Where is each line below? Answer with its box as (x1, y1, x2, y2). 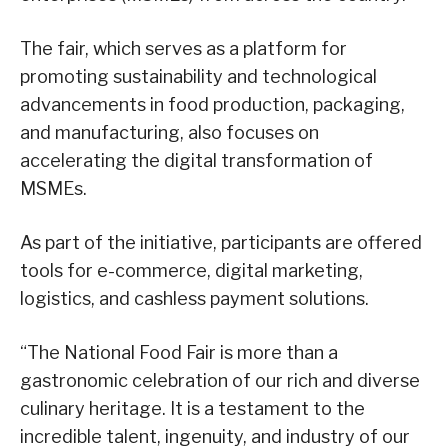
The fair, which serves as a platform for (20, 38, 347, 60)
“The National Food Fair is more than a (20, 342, 338, 364)
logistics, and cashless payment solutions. (20, 288, 369, 310)
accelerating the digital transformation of (20, 150, 373, 172)
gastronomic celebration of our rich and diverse (20, 370, 420, 392)
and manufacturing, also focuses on (20, 122, 319, 144)
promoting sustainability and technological (20, 66, 377, 88)
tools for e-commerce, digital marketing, (20, 260, 363, 282)
